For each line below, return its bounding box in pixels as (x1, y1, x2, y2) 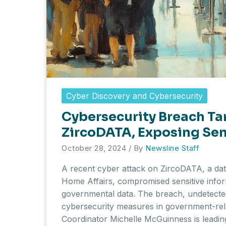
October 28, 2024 (62, 143, 129, 153)
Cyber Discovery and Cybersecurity (66, 90, 203, 101)
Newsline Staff (145, 143, 199, 153)
